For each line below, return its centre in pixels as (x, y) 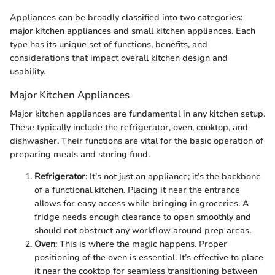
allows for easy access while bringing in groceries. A (142, 203)
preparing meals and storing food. (80, 154)
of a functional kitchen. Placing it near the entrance (137, 190)
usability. (28, 71)
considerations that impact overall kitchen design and (119, 58)
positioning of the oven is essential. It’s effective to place (149, 257)
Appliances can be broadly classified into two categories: (126, 17)
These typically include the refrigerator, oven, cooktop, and (129, 127)
